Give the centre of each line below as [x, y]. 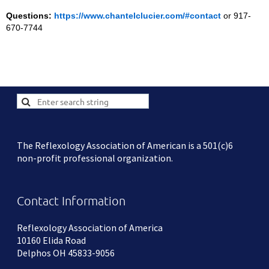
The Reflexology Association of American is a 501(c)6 [125, 146]
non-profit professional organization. [95, 158]
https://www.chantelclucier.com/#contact [138, 16]
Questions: [30, 16]
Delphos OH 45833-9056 [66, 253]
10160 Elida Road [51, 240]
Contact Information [71, 201]
